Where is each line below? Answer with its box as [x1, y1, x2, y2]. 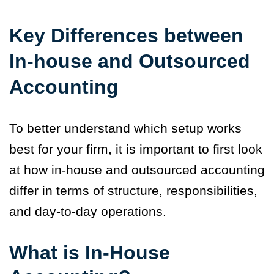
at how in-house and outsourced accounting [9, 163, 265, 177]
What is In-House [9, 242, 170, 264]
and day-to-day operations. [9, 204, 166, 219]
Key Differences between [9, 24, 243, 47]
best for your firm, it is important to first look [9, 142, 262, 157]
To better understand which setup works [9, 121, 242, 136]
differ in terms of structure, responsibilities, [9, 183, 257, 198]
